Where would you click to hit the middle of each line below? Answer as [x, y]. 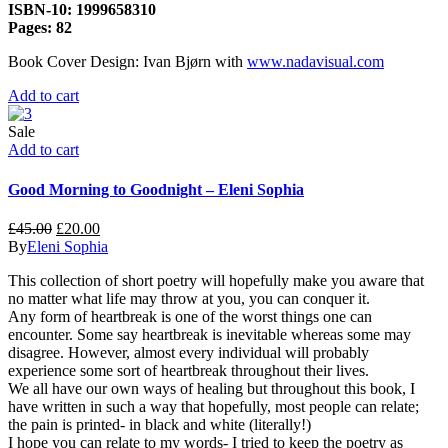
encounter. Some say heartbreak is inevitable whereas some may [209, 334]
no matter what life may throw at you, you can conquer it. [189, 298]
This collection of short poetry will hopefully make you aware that [216, 280]
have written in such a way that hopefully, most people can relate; [213, 406]
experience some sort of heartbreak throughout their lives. [188, 370]
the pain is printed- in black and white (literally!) [159, 424]
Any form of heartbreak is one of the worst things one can [190, 316]
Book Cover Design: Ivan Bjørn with [127, 62]
